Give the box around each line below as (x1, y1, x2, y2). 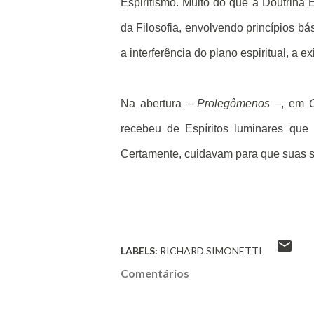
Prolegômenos (197, 97, 275, 109)
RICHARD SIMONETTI (160, 245, 262, 257)
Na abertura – (121, 97, 198, 109)
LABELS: (121, 245, 158, 257)
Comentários (121, 266, 189, 280)
